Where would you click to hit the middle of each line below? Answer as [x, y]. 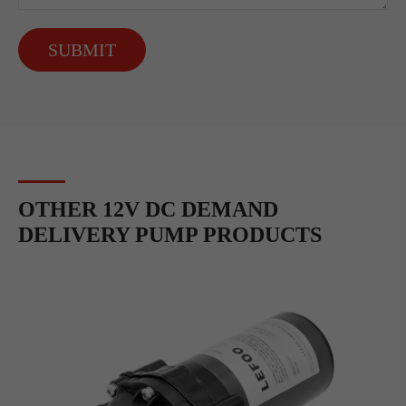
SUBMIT [82, 50]
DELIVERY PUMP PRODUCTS [170, 235]
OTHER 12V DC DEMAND [148, 210]
